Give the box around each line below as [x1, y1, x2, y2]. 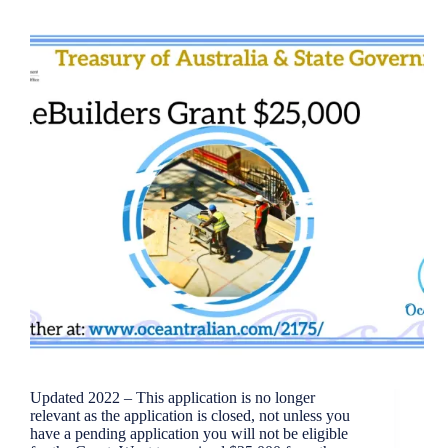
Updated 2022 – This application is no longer [30, 388, 315, 406]
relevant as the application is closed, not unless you [30, 406, 350, 424]
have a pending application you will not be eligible [30, 424, 348, 442]
